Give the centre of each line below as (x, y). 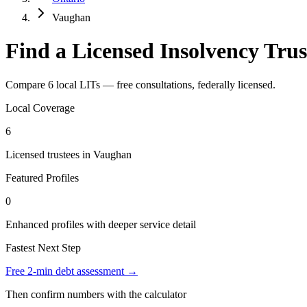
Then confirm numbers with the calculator (96, 294)
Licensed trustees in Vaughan (69, 154)
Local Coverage (40, 108)
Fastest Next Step (43, 247)
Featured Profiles (42, 177)
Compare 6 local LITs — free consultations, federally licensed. (140, 84)
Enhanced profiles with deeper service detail (101, 224)
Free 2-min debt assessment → (72, 271)
